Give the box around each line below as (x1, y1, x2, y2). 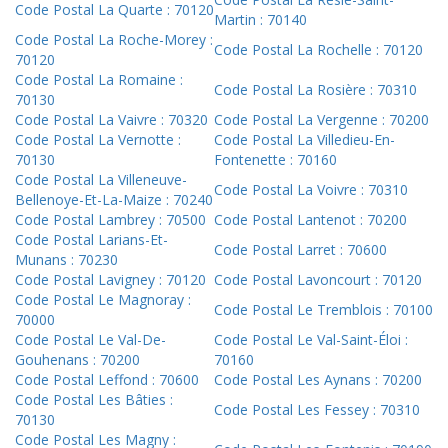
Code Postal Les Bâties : (15, 390, 173, 410)
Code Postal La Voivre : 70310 (214, 180, 408, 200)
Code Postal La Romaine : (15, 70, 183, 90)
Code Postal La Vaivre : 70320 (15, 110, 208, 130)
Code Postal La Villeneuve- (15, 170, 187, 190)
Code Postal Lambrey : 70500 (15, 210, 206, 230)
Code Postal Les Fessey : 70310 (214, 400, 420, 420)
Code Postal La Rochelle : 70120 (214, 40, 423, 60)
